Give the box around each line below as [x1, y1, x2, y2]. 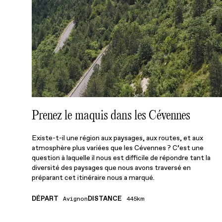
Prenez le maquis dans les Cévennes [32, 106, 190, 123]
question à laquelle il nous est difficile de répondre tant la [32, 153, 211, 162]
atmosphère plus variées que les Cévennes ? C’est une [32, 143, 204, 152]
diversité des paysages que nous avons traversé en [32, 163, 191, 172]
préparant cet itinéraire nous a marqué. [32, 172, 155, 182]
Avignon [63, 196, 88, 202]
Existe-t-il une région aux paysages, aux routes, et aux [32, 133, 203, 142]
